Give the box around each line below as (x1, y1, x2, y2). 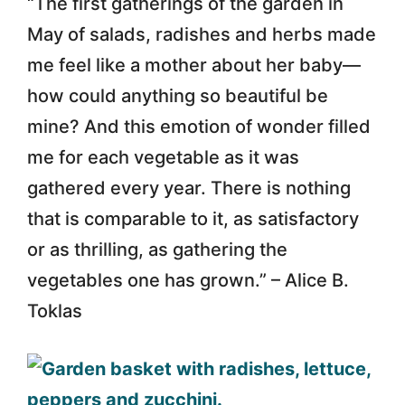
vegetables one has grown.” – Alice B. (27, 268, 349, 291)
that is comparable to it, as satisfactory (27, 207, 359, 230)
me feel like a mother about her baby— (27, 53, 361, 76)
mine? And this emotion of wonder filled (27, 115, 371, 137)
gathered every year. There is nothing (27, 176, 351, 199)
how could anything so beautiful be (27, 84, 328, 107)
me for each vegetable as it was (27, 146, 299, 168)
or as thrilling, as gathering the (27, 238, 287, 260)
